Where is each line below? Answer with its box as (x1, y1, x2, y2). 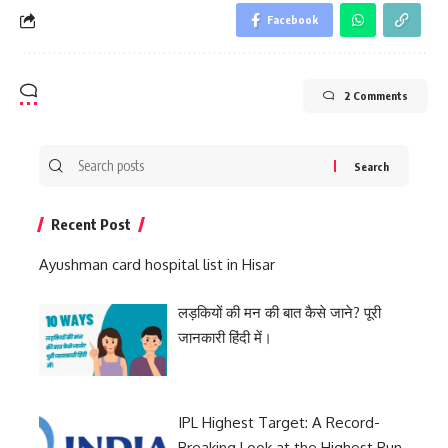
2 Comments (344, 89, 408, 102)
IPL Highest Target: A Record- (178, 412, 381, 432)
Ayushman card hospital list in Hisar (39, 255, 275, 274)
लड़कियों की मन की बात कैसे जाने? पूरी (178, 302, 382, 322)
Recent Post (51, 215, 131, 233)
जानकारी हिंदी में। (178, 327, 273, 347)
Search (72, 147, 118, 166)
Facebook (267, 13, 318, 26)
